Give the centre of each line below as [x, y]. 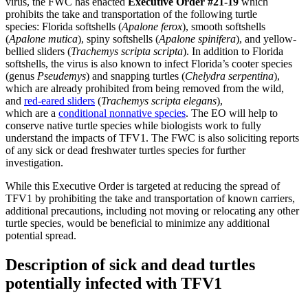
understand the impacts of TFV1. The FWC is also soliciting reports [152, 138]
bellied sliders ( [38, 52]
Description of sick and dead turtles [130, 265]
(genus [21, 76]
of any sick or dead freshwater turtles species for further [125, 151]
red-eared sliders [59, 101]
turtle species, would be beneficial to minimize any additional [137, 223]
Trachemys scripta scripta [127, 52]
